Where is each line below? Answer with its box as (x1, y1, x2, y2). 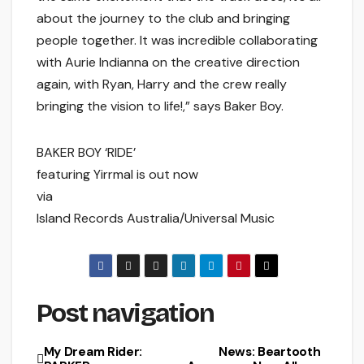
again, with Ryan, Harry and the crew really (37, 76, 287, 93)
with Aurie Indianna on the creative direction (37, 54, 300, 71)
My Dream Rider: (43, 343, 143, 360)
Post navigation (37, 297, 214, 330)
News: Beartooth (218, 343, 321, 360)
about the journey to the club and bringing (37, 10, 290, 28)
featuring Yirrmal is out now (37, 166, 198, 184)
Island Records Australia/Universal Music (37, 210, 275, 227)
